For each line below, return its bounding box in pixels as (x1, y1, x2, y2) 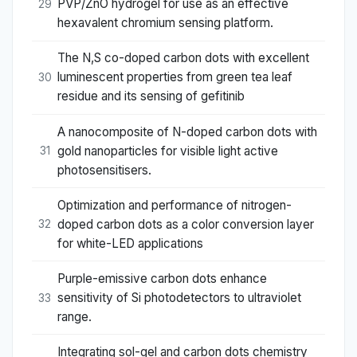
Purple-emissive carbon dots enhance (57, 271, 267, 287)
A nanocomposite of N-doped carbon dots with (57, 124, 317, 139)
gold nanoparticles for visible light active (57, 143, 278, 159)
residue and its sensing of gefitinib (57, 88, 245, 104)
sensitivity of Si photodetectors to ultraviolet (57, 290, 301, 306)
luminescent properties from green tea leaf (57, 69, 292, 85)
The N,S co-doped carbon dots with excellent (57, 50, 309, 66)
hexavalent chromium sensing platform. (57, 15, 273, 31)
